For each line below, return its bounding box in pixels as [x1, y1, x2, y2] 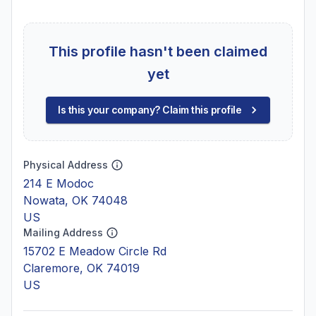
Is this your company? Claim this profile [58, 104, 241, 116]
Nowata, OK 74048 [23, 193, 128, 207]
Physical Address [23, 159, 108, 171]
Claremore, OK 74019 [23, 261, 140, 275]
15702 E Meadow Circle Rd [23, 244, 166, 258]
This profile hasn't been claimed [49, 43, 267, 60]
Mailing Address [23, 226, 103, 238]
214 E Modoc [23, 176, 94, 190]
